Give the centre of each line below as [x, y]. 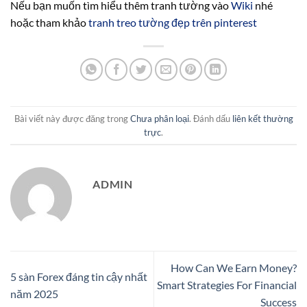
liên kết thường [262, 118]
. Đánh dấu [210, 118]
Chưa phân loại [159, 118]
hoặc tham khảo [49, 23]
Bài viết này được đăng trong [72, 118]
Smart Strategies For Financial [227, 285]
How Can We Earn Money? [234, 268]
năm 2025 [34, 293]
